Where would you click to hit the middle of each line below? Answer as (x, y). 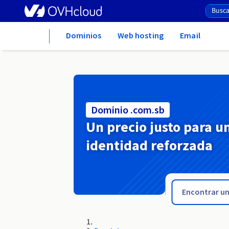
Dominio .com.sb (128, 110)
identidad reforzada (149, 145)
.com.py (21, 153)
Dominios (84, 35)
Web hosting (141, 35)
